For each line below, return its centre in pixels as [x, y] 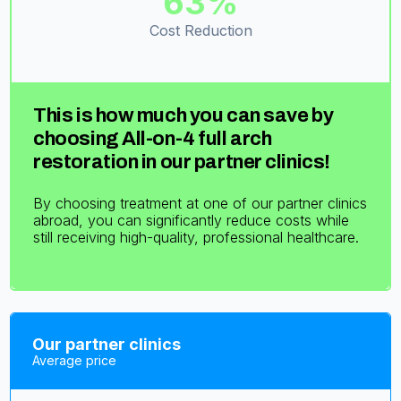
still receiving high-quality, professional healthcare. [196, 237]
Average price [75, 360]
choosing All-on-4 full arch [153, 138]
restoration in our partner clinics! [182, 162]
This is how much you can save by [183, 115]
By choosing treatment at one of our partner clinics [200, 203]
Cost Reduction [200, 30]
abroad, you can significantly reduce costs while [192, 220]
